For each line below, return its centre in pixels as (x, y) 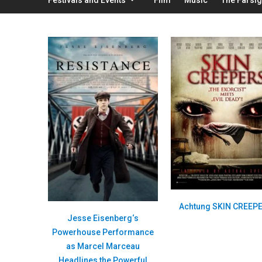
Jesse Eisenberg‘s (103, 218)
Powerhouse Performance (103, 232)
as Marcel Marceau (103, 246)
